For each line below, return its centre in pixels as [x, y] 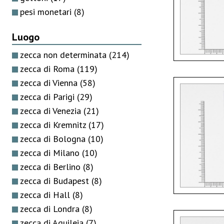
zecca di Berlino [51, 166]
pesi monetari [47, 11]
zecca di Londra [51, 208]
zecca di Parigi [48, 96]
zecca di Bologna [54, 138]
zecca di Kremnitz [54, 124]
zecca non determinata [64, 54]
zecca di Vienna [50, 82]
